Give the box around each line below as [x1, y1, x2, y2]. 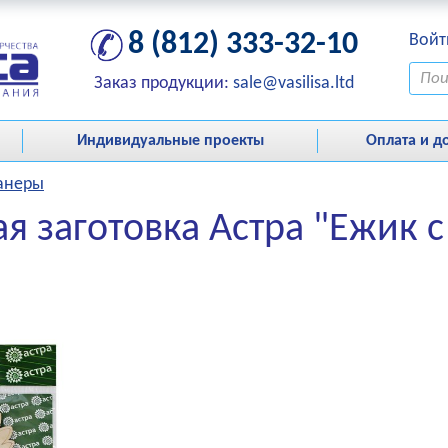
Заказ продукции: [94, 74, 233, 93]
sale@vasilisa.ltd [233, 74, 354, 93]
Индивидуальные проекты [76, 133, 264, 149]
